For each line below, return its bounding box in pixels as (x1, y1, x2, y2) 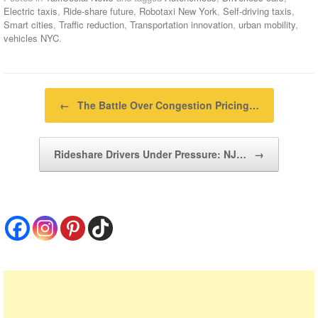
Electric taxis (4, 4, 57, 18)
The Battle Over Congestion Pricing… (74, 97, 259, 112)
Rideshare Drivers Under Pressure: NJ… (54, 146, 249, 161)
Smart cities (4, 17, 53, 31)
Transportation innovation (130, 17, 233, 31)
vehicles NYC (4, 31, 59, 45)
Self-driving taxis (223, 4, 292, 18)
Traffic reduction (59, 17, 124, 31)
